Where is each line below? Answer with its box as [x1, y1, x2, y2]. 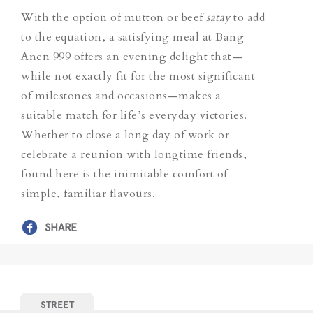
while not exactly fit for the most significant [21, 68, 255, 84]
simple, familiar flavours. [21, 185, 155, 201]
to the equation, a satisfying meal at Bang [21, 29, 244, 45]
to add [233, 9, 265, 25]
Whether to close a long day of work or [21, 126, 229, 143]
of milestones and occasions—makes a [21, 87, 221, 103]
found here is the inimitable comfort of [21, 166, 228, 182]
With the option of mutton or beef [21, 9, 206, 25]
